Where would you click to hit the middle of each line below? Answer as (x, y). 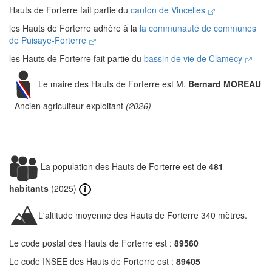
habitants (29, 188)
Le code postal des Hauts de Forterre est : (92, 243)
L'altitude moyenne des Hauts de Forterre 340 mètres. (143, 215)
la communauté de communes (198, 28)
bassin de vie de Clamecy (194, 58)
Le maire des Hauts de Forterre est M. (113, 83)
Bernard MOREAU (225, 83)
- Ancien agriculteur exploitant (67, 106)
